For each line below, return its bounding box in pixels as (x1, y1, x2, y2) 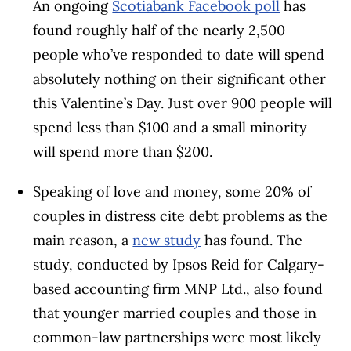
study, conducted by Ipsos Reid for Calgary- (33, 255, 325, 274)
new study (132, 231, 201, 250)
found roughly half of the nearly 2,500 (33, 21, 286, 40)
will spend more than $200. (33, 143, 213, 161)
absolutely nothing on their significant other (33, 70, 327, 89)
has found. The (201, 231, 303, 250)
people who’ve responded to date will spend (33, 45, 325, 64)
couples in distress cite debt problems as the (33, 207, 328, 226)
